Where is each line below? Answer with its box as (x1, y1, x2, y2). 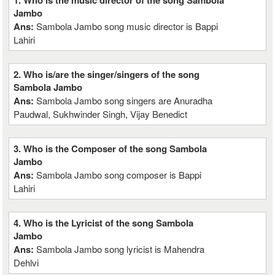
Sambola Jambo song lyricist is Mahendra (36, 242, 205, 255)
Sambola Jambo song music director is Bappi (36, 20, 219, 33)
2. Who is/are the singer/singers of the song (14, 68, 200, 81)
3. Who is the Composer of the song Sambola (14, 142, 207, 155)
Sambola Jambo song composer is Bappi (36, 168, 202, 181)
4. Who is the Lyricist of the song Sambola (14, 216, 194, 230)
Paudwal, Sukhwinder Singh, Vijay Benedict (14, 107, 188, 120)
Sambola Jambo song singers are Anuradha (36, 94, 213, 107)
